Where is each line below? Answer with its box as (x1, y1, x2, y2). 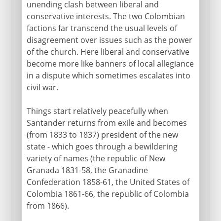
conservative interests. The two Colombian (26, 10, 185, 22)
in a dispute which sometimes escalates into (26, 70, 190, 81)
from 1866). (26, 200, 69, 211)
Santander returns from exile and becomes (26, 117, 187, 128)
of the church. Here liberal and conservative (26, 46, 189, 57)
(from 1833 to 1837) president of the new (26, 129, 178, 140)
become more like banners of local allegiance (26, 58, 194, 69)
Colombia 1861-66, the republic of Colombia (26, 188, 189, 199)
